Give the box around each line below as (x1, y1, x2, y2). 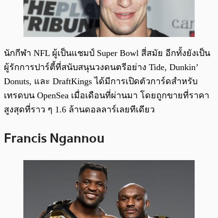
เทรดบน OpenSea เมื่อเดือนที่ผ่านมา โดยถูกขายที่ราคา (4, 90, 209, 100)
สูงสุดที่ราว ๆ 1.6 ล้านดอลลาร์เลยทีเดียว (4, 104, 155, 114)
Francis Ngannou (4, 127, 105, 149)
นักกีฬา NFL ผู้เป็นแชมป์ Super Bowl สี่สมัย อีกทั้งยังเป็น (4, 48, 210, 58)
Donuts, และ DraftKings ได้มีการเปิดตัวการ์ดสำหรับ (4, 76, 198, 86)
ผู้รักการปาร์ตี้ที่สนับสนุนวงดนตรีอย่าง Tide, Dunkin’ (4, 62, 198, 72)
